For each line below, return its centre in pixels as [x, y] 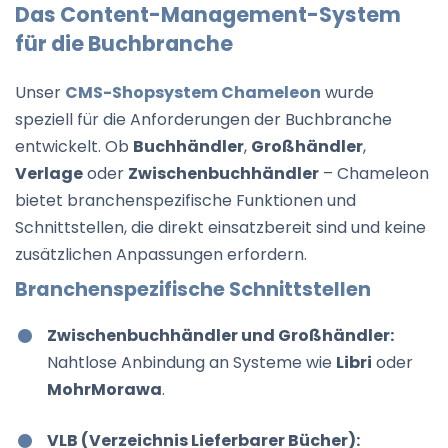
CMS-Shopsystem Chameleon [193, 93]
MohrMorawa [104, 390]
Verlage [49, 174]
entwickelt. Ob [74, 147]
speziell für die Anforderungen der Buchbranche [203, 120]
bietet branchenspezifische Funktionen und [185, 201]
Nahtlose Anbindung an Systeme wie [191, 363]
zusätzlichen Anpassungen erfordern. [161, 255]
